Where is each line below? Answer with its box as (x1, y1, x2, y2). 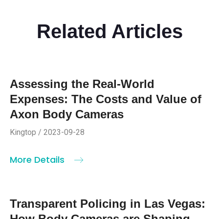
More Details (10, 153, 67, 166)
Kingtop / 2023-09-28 (10, 127, 85, 137)
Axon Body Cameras (10, 107, 124, 121)
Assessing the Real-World (10, 77, 154, 90)
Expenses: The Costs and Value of (10, 92, 201, 106)
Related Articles (36, 20, 183, 42)
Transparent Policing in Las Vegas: (10, 197, 205, 210)
